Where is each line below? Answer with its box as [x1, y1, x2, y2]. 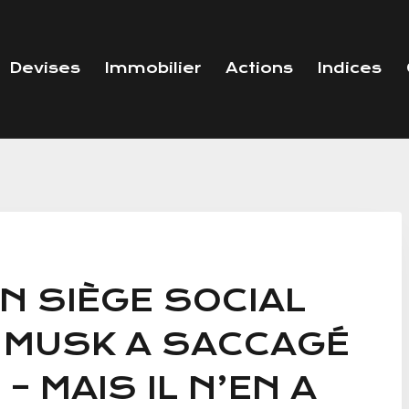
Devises [8, 59, 80, 78]
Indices [317, 59, 382, 78]
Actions [225, 59, 293, 78]
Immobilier [104, 59, 201, 78]
